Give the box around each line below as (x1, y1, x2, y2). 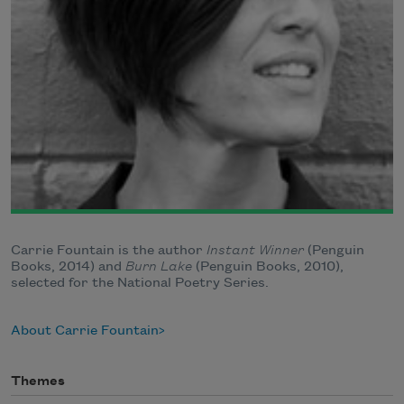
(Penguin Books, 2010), (192, 260, 344, 275)
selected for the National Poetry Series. (11, 276, 269, 291)
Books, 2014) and (11, 260, 125, 275)
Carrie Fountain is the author (11, 243, 207, 259)
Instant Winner (207, 243, 304, 259)
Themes (11, 374, 65, 390)
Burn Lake (125, 260, 192, 275)
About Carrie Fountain (11, 324, 159, 339)
